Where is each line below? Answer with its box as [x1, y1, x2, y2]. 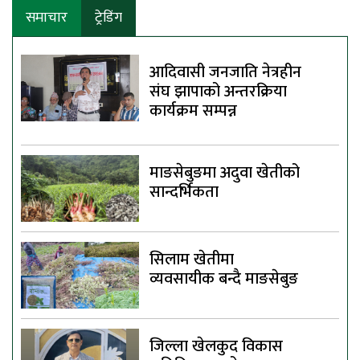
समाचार [26, 6, 67, 31]
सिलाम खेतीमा [149, 246, 234, 274]
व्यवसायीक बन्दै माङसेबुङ [149, 265, 298, 293]
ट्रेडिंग [95, 6, 122, 31]
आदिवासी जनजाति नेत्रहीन [149, 59, 301, 87]
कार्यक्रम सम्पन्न [149, 97, 237, 125]
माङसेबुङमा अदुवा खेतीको [149, 159, 300, 187]
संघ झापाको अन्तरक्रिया [149, 78, 287, 106]
